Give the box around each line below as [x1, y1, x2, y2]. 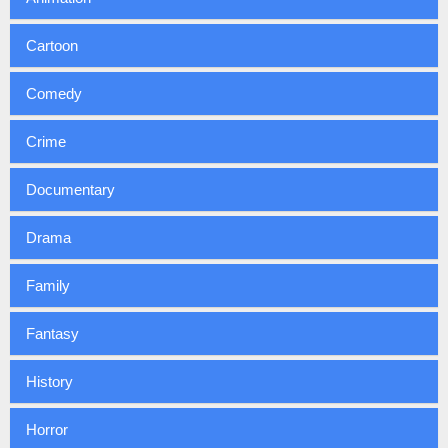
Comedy [26, 84, 82, 102]
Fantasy [26, 324, 79, 342]
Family [26, 276, 70, 294]
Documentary [26, 180, 115, 198]
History [26, 372, 73, 390]
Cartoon [26, 36, 78, 54]
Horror [26, 420, 68, 438]
